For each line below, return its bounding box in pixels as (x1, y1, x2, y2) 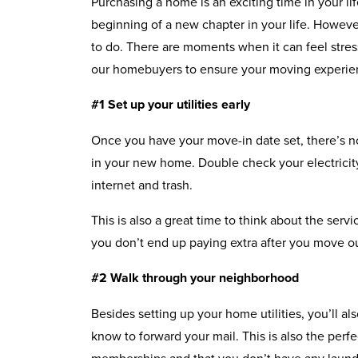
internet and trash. (91, 175, 193, 193)
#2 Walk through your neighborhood (91, 268, 299, 287)
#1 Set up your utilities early (91, 94, 250, 113)
